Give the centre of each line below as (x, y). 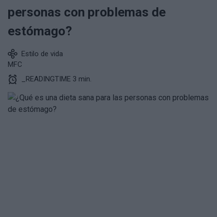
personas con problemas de (87, 12)
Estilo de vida (42, 54)
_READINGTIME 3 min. (56, 79)
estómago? (40, 31)
